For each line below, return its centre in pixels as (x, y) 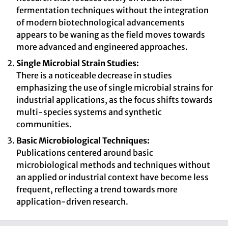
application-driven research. (72, 202)
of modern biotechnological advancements (101, 22)
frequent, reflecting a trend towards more (97, 189)
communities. (44, 124)
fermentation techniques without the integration (112, 10)
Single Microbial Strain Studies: (78, 63)
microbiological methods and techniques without (113, 165)
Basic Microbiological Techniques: (83, 140)
